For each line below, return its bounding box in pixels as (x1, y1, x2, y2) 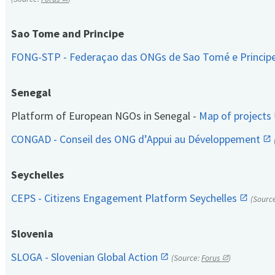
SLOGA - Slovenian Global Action (11, 250, 160, 265)
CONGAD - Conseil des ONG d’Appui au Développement (11, 132, 263, 147)
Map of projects (199, 109, 274, 123)
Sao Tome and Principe (11, 26, 124, 41)
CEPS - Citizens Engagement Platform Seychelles (11, 191, 239, 206)
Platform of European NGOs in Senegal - (11, 109, 199, 123)
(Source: (171, 253, 201, 264)
